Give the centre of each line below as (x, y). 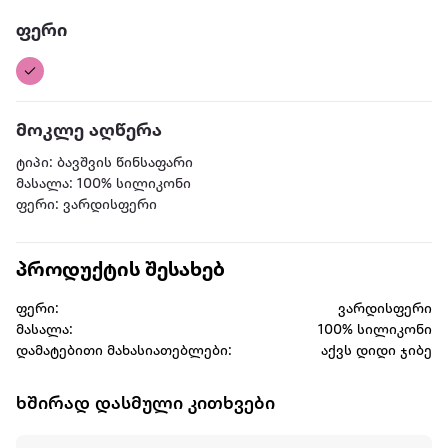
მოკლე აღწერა (89, 130)
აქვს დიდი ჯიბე (376, 351)
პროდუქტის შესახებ (120, 270)
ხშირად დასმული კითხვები (145, 403)
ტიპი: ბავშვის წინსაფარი (104, 163)
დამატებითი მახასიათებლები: (124, 351)
